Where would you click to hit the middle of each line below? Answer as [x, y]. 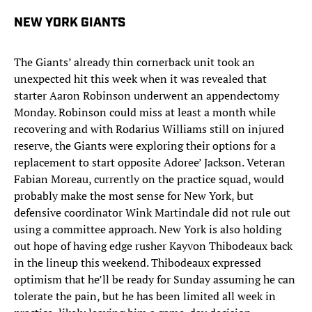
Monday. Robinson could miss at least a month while [145, 112]
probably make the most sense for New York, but [134, 196]
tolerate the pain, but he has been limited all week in [145, 296]
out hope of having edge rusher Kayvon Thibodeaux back [153, 246]
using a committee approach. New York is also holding [148, 229]
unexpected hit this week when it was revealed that [140, 79]
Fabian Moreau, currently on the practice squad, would [149, 179]
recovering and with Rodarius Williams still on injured [149, 129]
